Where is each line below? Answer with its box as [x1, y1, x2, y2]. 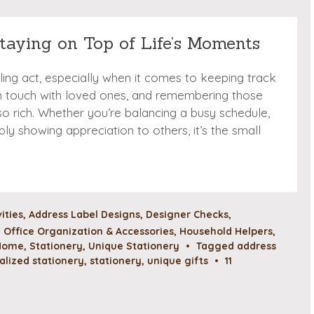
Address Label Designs [29, 208, 140, 221]
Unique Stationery [88, 240, 179, 252]
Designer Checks [146, 208, 228, 221]
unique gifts [147, 254, 208, 267]
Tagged [196, 240, 237, 252]
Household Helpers [179, 225, 273, 238]
